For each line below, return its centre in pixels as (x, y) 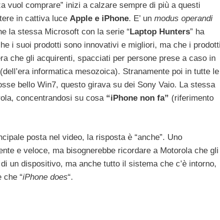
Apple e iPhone (99, 19)
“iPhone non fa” (137, 98)
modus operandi (183, 19)
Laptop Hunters (160, 32)
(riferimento (192, 98)
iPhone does (45, 177)
